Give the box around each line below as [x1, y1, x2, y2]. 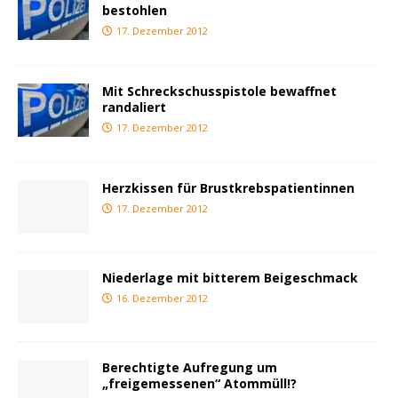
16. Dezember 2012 [116, 291, 208, 305]
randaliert [102, 98, 166, 115]
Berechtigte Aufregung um [102, 358, 277, 376]
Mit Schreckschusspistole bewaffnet [102, 82, 337, 99]
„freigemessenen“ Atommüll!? [102, 374, 297, 392]
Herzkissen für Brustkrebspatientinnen [102, 179, 354, 196]
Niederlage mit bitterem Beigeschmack [102, 268, 358, 286]
